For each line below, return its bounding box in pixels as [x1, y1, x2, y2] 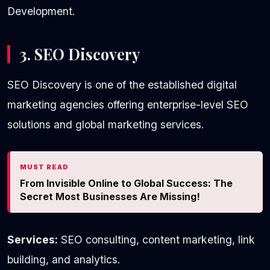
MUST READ [20, 162, 69, 171]
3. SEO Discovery [19, 43, 140, 64]
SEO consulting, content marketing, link [58, 233, 255, 246]
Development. [7, 4, 75, 17]
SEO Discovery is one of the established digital [7, 78, 237, 91]
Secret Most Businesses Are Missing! [20, 190, 200, 202]
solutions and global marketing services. [7, 118, 204, 131]
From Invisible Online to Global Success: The [20, 177, 233, 189]
